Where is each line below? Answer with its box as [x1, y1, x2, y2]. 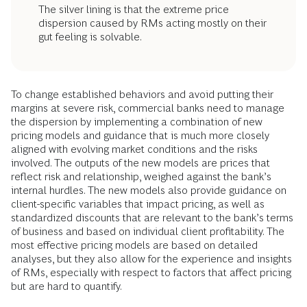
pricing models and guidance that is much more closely [11, 130, 269, 142]
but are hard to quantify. [11, 280, 122, 293]
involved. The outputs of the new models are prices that [11, 157, 270, 169]
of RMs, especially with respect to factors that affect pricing [11, 267, 291, 279]
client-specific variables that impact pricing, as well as [11, 198, 265, 210]
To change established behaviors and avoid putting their [11, 88, 273, 101]
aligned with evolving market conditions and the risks [11, 143, 258, 156]
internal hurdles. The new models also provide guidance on [11, 184, 286, 197]
